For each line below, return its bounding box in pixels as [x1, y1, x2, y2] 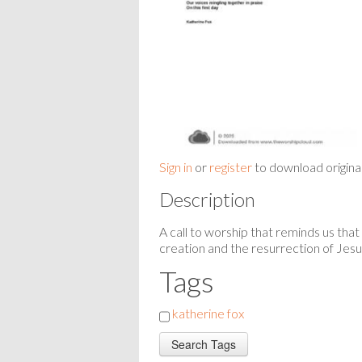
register [209, 158, 252, 175]
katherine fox [172, 305, 244, 321]
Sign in [159, 158, 192, 175]
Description [159, 187, 255, 211]
